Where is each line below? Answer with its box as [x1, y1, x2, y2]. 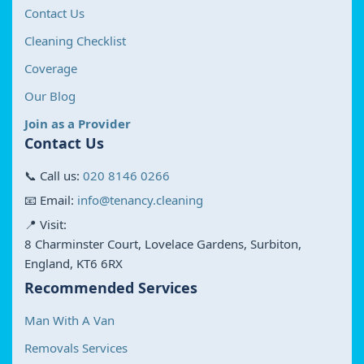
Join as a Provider [24, 115, 131, 132]
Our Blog [24, 87, 76, 104]
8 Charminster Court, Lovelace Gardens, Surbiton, [24, 235, 301, 252]
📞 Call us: [24, 167, 83, 184]
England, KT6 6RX [24, 254, 123, 271]
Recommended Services [24, 277, 197, 297]
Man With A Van [24, 311, 115, 328]
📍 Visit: [24, 215, 67, 232]
